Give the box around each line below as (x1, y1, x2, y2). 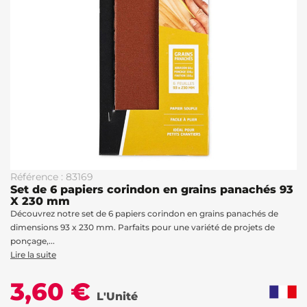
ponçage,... (10, 236, 55, 246)
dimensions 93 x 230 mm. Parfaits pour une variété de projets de (10, 222, 275, 232)
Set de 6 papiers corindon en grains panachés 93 (10, 183, 293, 196)
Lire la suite (10, 249, 56, 260)
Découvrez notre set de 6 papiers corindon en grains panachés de (10, 208, 278, 219)
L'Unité (97, 290, 138, 303)
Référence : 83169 (10, 171, 93, 183)
